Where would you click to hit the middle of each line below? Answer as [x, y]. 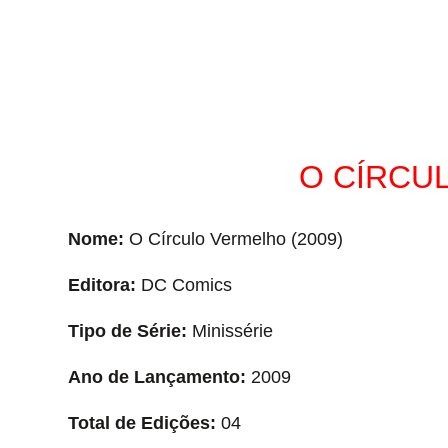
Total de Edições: [141, 422]
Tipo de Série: [127, 330]
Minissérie [229, 330]
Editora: [101, 284]
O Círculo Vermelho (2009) [233, 238]
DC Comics [183, 284]
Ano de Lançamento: [156, 376]
